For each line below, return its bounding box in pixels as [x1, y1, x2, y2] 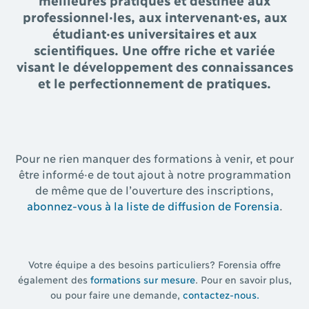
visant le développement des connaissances [16, 57, 293, 74]
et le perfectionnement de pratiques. [38, 74, 271, 90]
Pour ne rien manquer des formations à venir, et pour [15, 150, 294, 164]
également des [17, 272, 90, 285]
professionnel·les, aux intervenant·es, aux [22, 8, 287, 24]
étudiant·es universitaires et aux [52, 24, 257, 41]
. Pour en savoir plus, [195, 272, 292, 285]
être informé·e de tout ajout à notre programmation [18, 166, 291, 180]
